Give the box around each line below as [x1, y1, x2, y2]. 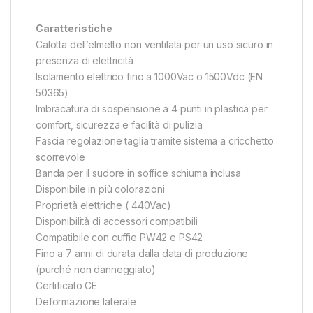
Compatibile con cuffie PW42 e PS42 [36, 231, 203, 243]
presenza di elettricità [36, 54, 133, 66]
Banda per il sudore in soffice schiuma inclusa [36, 166, 241, 179]
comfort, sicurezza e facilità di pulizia [36, 118, 203, 131]
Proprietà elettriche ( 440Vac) [36, 198, 171, 211]
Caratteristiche [36, 22, 112, 34]
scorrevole [36, 150, 85, 163]
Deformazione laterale [36, 295, 137, 307]
